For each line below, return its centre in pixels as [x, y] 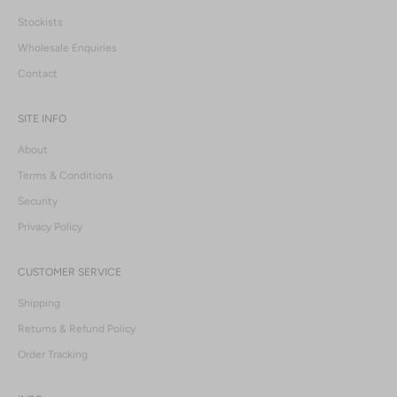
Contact [38, 74]
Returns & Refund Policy [77, 329]
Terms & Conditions [66, 176]
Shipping [39, 304]
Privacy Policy [50, 227]
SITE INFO [42, 119]
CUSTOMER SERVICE [70, 272]
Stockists [40, 23]
